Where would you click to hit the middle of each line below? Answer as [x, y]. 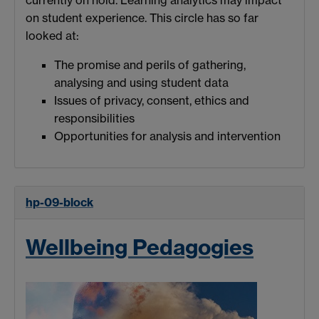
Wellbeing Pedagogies [140, 247]
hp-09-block [59, 203]
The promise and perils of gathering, [150, 64]
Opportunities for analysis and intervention [167, 136]
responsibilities [94, 118]
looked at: [52, 35]
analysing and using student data [141, 82]
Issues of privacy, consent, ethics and [152, 100]
